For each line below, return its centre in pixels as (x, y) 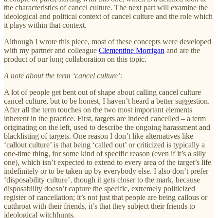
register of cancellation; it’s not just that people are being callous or (106, 197)
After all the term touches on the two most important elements (98, 109)
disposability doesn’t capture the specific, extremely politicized (100, 188)
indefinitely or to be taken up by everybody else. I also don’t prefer (106, 171)
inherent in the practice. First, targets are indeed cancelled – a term (105, 118)
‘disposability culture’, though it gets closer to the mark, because (102, 180)
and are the (182, 50)
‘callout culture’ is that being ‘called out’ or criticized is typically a (104, 145)
